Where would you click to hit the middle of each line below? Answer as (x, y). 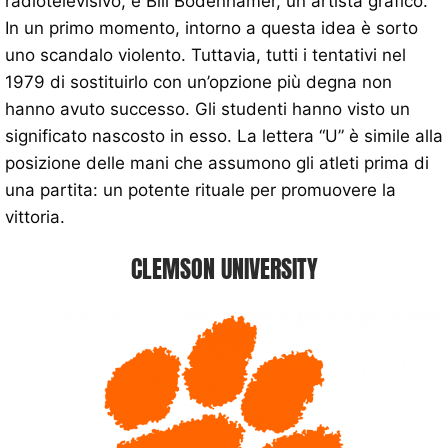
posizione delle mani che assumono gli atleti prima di (217, 163)
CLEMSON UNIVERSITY (224, 268)
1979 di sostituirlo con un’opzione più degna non (198, 82)
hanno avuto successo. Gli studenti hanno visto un (207, 109)
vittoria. (35, 217)
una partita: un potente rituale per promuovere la (200, 190)
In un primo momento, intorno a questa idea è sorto (211, 28)
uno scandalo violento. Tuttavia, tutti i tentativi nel (205, 55)
